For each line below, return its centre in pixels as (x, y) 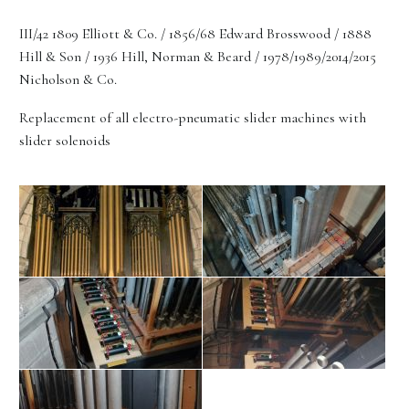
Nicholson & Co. (68, 79)
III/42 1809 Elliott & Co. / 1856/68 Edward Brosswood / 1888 (195, 33)
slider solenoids (65, 141)
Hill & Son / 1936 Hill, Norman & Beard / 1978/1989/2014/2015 (198, 56)
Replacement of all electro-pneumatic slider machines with (193, 118)
